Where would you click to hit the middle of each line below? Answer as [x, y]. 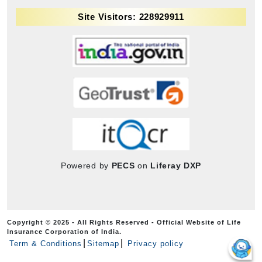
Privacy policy [154, 243]
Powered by [86, 165]
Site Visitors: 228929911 [131, 16]
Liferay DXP [176, 165]
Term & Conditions [46, 243]
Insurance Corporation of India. [64, 231]
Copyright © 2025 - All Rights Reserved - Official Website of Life [124, 222]
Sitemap [103, 243]
